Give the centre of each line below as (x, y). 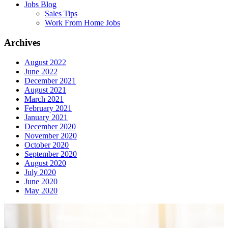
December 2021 (50, 80)
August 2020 (45, 163)
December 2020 (50, 126)
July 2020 (40, 172)
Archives (22, 42)
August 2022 (45, 62)
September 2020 (51, 154)
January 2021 (46, 117)
